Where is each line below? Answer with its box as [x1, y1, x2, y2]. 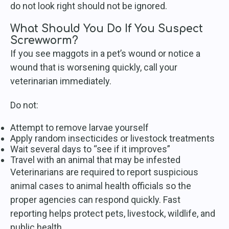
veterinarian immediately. [10, 76, 111, 87]
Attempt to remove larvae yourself [10, 122, 149, 133]
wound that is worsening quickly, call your [10, 62, 177, 73]
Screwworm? [10, 35, 78, 47]
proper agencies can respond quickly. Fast [10, 194, 180, 205]
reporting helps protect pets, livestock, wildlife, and [10, 208, 215, 219]
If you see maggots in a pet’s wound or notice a [10, 48, 200, 59]
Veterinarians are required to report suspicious [10, 167, 198, 178]
